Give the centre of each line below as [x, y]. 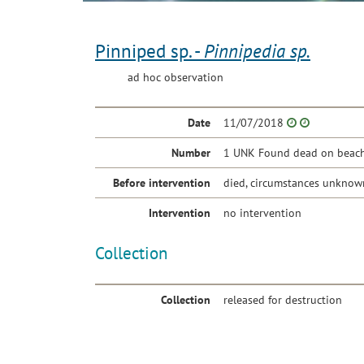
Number [191, 153]
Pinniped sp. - [149, 51]
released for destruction [283, 300]
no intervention [262, 213]
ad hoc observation [175, 78]
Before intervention [162, 183]
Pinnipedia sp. [257, 51]
